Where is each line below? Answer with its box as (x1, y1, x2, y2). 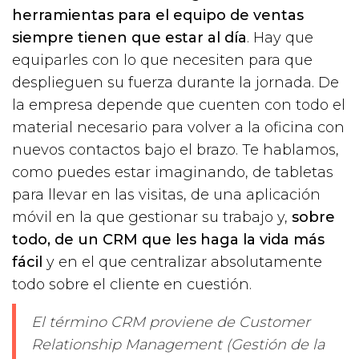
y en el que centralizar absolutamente (42, 252, 322, 271)
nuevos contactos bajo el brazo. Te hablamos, (12, 140, 339, 159)
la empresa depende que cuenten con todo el (12, 95, 345, 114)
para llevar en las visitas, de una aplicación (12, 185, 321, 204)
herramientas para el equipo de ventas (12, 6, 304, 24)
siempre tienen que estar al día (12, 28, 247, 46)
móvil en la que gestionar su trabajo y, (12, 208, 292, 226)
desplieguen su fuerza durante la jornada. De (12, 73, 339, 91)
